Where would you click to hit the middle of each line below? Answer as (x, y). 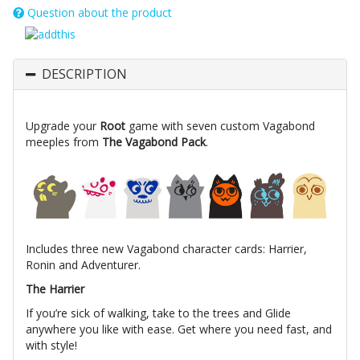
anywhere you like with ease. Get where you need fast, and (179, 329)
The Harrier (55, 289)
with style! (51, 346)
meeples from (64, 141)
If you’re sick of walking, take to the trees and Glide (158, 313)
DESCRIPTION (84, 74)
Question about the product (98, 13)
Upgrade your (63, 125)
